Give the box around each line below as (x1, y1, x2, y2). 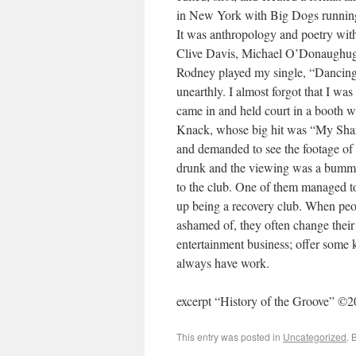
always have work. (176, 254, 269, 272)
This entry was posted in (176, 330, 283, 344)
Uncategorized (283, 330, 346, 344)
